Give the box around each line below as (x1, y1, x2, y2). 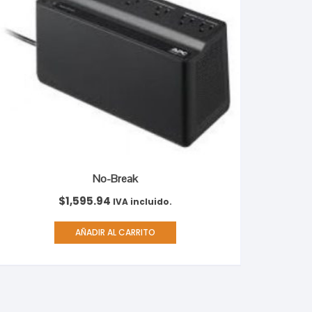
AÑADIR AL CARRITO (75, 226, 156, 238)
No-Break (93, 171, 139, 186)
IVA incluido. (113, 195, 173, 208)
